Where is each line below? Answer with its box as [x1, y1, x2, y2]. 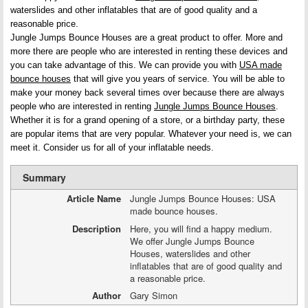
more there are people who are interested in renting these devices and [10, 46, 287, 56]
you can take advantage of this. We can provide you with [10, 60, 239, 70]
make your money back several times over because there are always [10, 87, 285, 98]
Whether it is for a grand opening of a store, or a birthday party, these [10, 115, 285, 125]
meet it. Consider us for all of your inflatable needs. [10, 142, 214, 153]
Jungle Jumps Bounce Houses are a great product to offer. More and [10, 32, 283, 43]
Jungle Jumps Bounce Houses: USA [129, 191, 276, 205]
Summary [22, 170, 66, 184]
